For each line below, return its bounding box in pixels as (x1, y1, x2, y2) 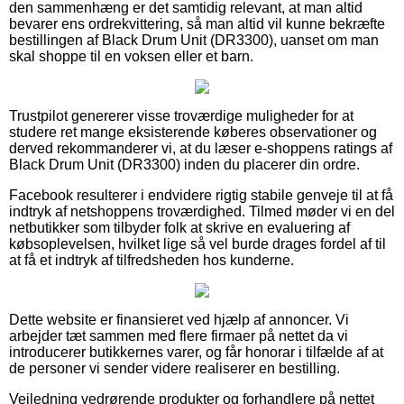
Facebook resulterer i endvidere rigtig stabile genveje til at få (9, 187, 393, 203)
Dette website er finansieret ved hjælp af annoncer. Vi (9, 311, 349, 327)
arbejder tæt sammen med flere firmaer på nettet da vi (9, 327, 348, 344)
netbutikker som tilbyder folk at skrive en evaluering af (9, 219, 350, 235)
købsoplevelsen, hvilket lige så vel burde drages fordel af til (9, 235, 386, 252)
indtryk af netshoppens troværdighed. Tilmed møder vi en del (9, 203, 395, 219)
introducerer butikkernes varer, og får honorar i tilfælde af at (9, 344, 383, 360)
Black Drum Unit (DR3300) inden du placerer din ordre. (9, 156, 360, 172)
